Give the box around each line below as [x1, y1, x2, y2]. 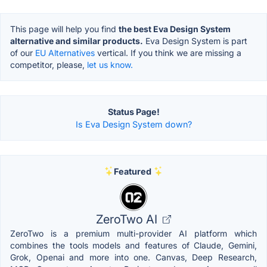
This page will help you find [10, 23, 119, 34]
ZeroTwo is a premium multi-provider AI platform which [10, 228, 257, 238]
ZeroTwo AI [96, 212, 160, 226]
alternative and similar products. [10, 35, 143, 46]
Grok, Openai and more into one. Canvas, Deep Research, [10, 252, 257, 262]
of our [10, 47, 35, 58]
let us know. [87, 59, 133, 70]
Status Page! [107, 106, 160, 117]
